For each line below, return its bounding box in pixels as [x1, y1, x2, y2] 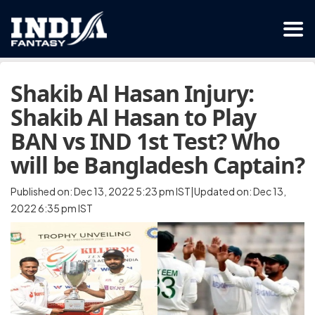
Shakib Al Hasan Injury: [11, 78, 254, 108]
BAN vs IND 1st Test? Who [11, 126, 280, 156]
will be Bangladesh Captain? [11, 150, 304, 180]
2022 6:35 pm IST [11, 202, 93, 214]
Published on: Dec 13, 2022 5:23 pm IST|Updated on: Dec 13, [11, 185, 286, 198]
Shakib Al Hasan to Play [11, 102, 256, 132]
